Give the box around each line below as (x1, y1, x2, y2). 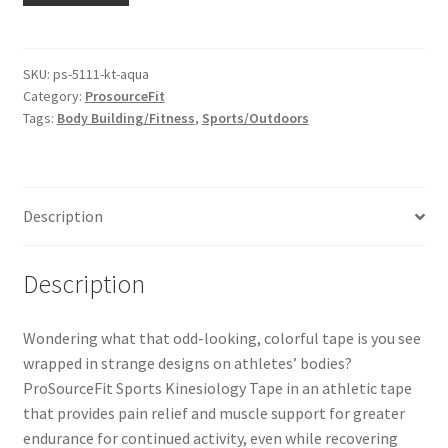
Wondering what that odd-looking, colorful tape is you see (22, 327, 421, 348)
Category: (22, 87, 85, 106)
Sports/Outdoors (201, 109, 309, 128)
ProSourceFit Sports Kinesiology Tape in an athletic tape (22, 377, 412, 398)
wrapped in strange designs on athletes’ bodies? (22, 352, 352, 373)
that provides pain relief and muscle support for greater (22, 402, 405, 423)
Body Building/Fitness (56, 109, 195, 128)
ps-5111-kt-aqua (52, 65, 149, 84)
